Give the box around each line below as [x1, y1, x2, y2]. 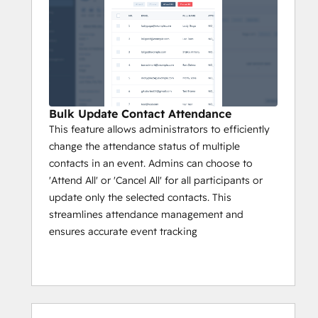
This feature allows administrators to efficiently [49, 123, 270, 136]
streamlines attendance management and [49, 208, 243, 221]
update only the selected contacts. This [49, 191, 231, 204]
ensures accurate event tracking [49, 225, 197, 238]
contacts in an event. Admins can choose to [49, 157, 253, 170]
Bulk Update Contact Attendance [49, 106, 231, 121]
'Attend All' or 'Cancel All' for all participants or [49, 174, 263, 187]
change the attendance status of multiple [49, 140, 240, 153]
